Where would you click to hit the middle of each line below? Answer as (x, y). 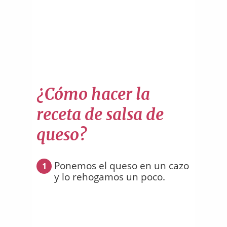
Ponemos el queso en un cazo (122, 165)
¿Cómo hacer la (93, 94)
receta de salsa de (100, 115)
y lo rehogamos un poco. (110, 177)
